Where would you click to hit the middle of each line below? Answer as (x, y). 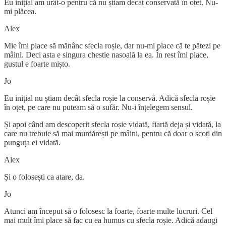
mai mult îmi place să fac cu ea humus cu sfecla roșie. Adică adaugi (111, 220)
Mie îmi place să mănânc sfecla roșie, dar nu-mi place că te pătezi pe (112, 45)
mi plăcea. (20, 11)
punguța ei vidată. (32, 142)
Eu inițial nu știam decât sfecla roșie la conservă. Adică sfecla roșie (110, 98)
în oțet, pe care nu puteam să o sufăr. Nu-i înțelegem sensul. (98, 107)
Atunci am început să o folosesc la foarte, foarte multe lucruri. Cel (108, 211)
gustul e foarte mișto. (37, 64)
